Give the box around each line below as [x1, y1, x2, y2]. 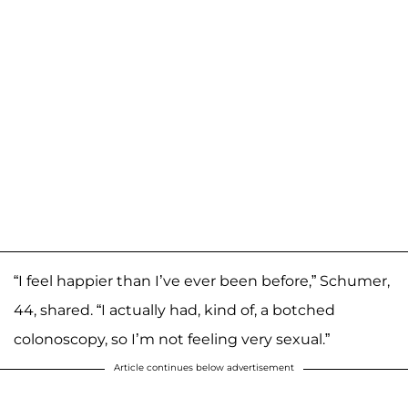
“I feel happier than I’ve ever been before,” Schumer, [14, 272, 390, 291]
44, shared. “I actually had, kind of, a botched [14, 301, 335, 320]
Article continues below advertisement [114, 362, 294, 374]
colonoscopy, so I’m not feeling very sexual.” [14, 331, 330, 349]
